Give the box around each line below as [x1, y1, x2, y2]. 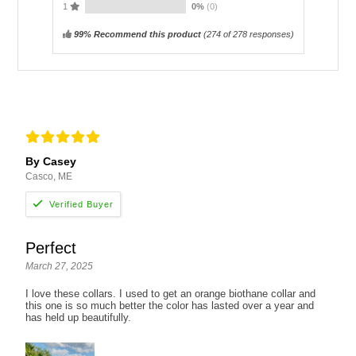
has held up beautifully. [25, 311, 132, 323]
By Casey [25, 154, 77, 168]
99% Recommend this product [73, 29, 201, 39]
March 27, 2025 [25, 261, 94, 272]
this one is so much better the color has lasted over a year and [25, 300, 315, 311]
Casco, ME [25, 170, 73, 182]
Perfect [25, 239, 77, 257]
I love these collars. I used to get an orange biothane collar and [25, 288, 316, 300]
